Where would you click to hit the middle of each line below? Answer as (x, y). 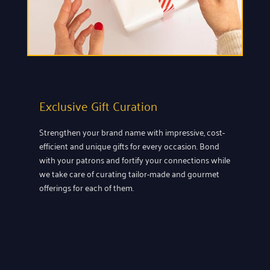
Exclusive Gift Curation (98, 105)
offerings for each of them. (86, 187)
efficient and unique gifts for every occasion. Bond (129, 145)
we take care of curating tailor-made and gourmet (129, 173)
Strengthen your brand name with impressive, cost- (132, 131)
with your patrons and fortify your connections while (135, 159)
